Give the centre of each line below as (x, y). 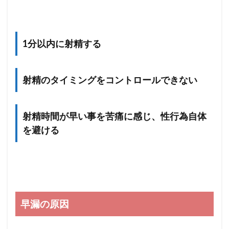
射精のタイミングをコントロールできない (110, 79)
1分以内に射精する (62, 43)
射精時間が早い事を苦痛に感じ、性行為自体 (114, 116)
